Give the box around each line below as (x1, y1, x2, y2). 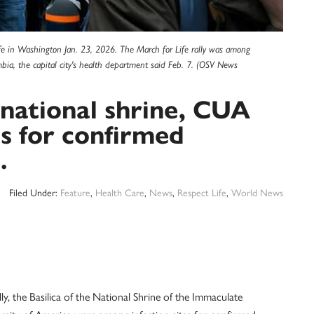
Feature (60, 185, 90, 199)
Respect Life (177, 185, 226, 199)
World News (231, 185, 283, 199)
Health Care (95, 185, 144, 199)
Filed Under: (9, 185, 60, 199)
